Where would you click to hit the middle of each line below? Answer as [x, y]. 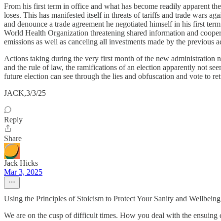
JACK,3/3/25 [25, 93]
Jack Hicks [21, 163]
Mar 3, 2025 [23, 172]
